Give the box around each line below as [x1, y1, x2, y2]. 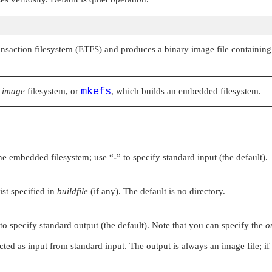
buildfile [57, 186, 88, 196]
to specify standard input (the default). [121, 152, 268, 162]
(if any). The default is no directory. [88, 186, 225, 196]
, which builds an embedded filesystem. [111, 86, 261, 96]
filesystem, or [25, 86, 81, 96]
